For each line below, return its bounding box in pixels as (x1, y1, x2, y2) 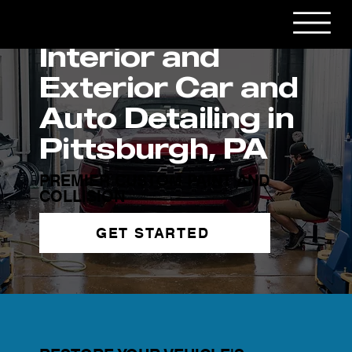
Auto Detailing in (39, 100, 294, 135)
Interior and (39, 38, 220, 74)
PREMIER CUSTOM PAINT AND (39, 170, 270, 190)
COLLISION (39, 186, 126, 206)
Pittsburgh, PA (39, 130, 268, 166)
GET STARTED (95, 225, 210, 242)
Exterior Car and (39, 69, 299, 104)
